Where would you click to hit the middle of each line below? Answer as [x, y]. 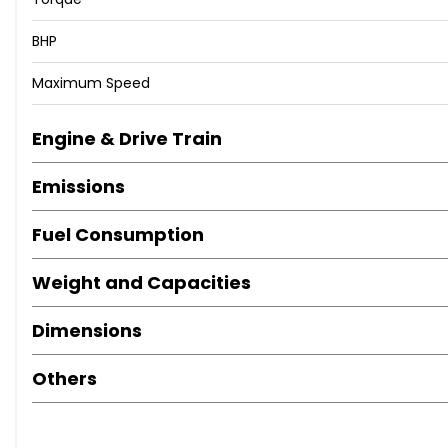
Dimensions [87, 331]
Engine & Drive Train [127, 139]
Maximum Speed [91, 83]
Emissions [78, 187]
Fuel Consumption [118, 235]
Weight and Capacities [141, 283]
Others [64, 379]
